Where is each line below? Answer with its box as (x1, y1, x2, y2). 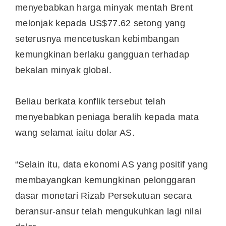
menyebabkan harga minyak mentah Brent (15, 2, 193, 13)
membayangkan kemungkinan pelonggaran (15, 175, 196, 185)
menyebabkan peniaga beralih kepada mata (15, 112, 199, 123)
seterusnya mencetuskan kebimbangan (15, 33, 180, 44)
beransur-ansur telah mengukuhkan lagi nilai (15, 206, 202, 216)
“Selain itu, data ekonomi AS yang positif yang (15, 159, 208, 169)
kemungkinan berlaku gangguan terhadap (15, 49, 190, 60)
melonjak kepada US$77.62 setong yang (15, 18, 185, 28)
